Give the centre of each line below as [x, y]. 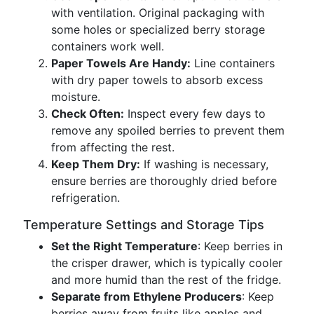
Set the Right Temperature [124, 246]
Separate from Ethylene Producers [146, 296]
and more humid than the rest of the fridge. [166, 280]
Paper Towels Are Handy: [121, 63]
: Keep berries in [240, 246]
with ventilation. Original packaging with [158, 13]
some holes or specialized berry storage [158, 29]
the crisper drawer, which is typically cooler [167, 263]
